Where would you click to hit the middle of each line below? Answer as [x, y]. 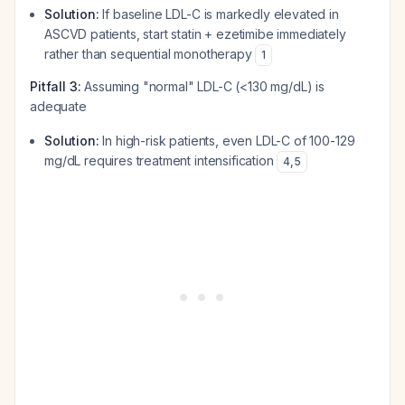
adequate [58, 106]
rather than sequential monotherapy [150, 54]
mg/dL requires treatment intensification [161, 160]
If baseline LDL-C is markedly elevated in [219, 14]
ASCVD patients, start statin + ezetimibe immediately [195, 34]
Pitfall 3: [56, 86]
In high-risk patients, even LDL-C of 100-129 [227, 141]
